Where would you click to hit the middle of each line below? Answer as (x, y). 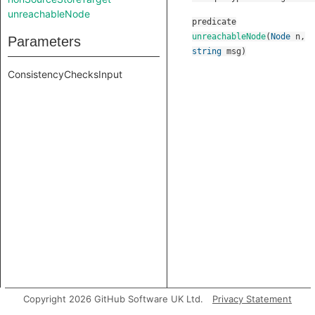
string (207, 51)
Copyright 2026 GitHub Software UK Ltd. (113, 299)
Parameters (44, 41)
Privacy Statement (252, 299)
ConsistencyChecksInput (65, 74)
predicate (214, 22)
